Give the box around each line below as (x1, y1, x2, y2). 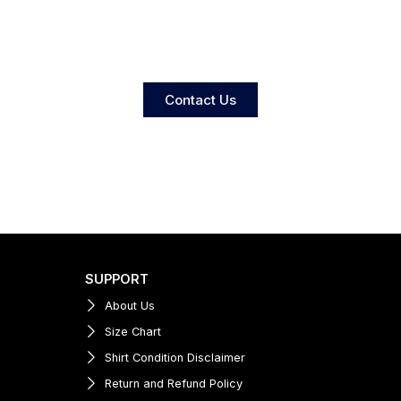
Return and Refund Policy (105, 377, 243, 391)
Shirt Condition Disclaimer (105, 351, 246, 365)
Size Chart (105, 325, 162, 339)
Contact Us (165, 91, 236, 109)
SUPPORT (84, 271, 149, 287)
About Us (105, 299, 156, 313)
